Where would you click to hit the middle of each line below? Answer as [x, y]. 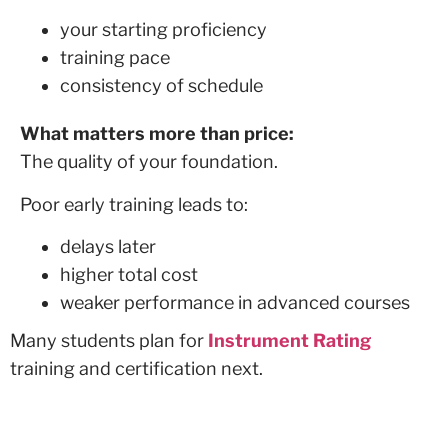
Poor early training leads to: [134, 204]
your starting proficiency [163, 30]
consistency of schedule [161, 86]
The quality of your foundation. [149, 162]
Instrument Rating [289, 340]
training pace [115, 58]
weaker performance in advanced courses [235, 302]
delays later [108, 246]
